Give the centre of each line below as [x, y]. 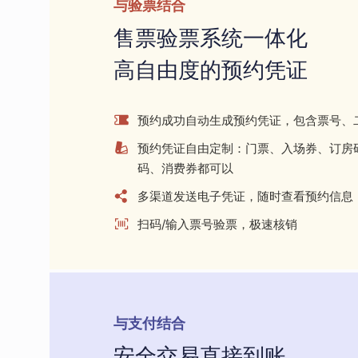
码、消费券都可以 [185, 168]
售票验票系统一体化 [211, 38]
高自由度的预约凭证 [211, 70]
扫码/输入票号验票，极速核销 [217, 224]
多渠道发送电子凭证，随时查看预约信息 [245, 196]
